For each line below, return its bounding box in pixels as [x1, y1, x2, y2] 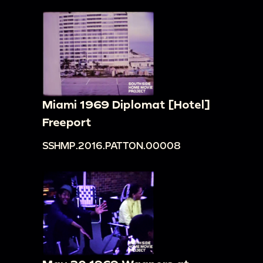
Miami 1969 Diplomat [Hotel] [42, 97, 210, 112]
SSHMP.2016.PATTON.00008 [42, 139, 181, 151]
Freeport [42, 115, 92, 129]
